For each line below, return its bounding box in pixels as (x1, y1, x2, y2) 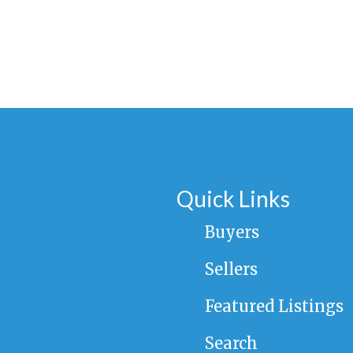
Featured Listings (204, 296, 344, 317)
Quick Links (176, 185, 290, 213)
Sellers (204, 259, 258, 280)
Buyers (204, 222, 259, 243)
